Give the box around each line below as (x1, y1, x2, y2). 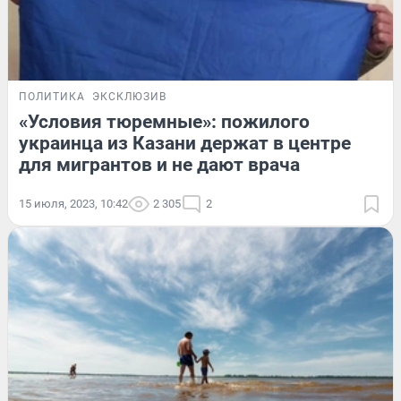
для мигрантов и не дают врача (19, 154, 300, 176)
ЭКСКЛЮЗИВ (92, 90, 166, 104)
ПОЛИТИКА (19, 90, 85, 104)
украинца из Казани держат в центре (19, 132, 351, 155)
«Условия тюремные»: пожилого (19, 111, 310, 133)
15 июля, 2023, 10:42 (19, 197, 128, 211)
